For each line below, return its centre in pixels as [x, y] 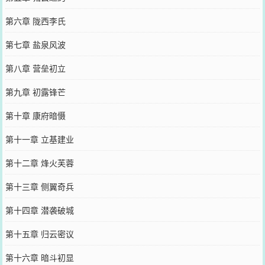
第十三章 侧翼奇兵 [39, 186]
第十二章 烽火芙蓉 [39, 162]
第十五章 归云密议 [39, 233]
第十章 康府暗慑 [35, 115]
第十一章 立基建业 [39, 139]
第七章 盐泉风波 [35, 44]
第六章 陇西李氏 [35, 20]
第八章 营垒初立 [35, 68]
